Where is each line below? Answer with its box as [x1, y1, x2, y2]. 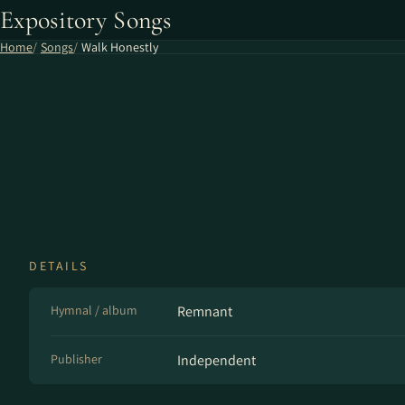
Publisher [51, 351, 102, 367]
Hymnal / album [51, 302, 137, 318]
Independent [177, 351, 256, 370]
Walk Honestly [81, 39, 158, 55]
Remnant [177, 302, 232, 321]
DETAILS [29, 258, 89, 274]
